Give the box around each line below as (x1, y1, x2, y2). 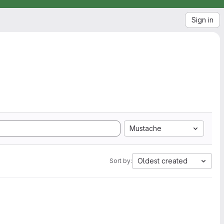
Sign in (191, 15, 213, 24)
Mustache (129, 124, 161, 132)
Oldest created (137, 156, 187, 165)
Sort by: (109, 157, 132, 164)
